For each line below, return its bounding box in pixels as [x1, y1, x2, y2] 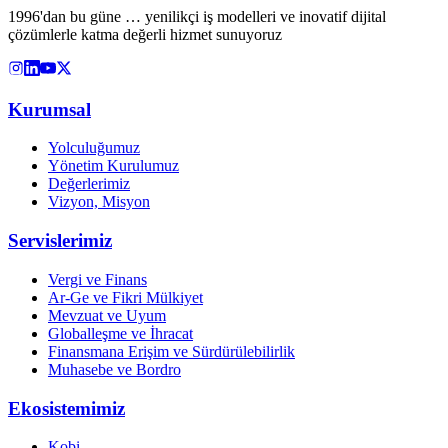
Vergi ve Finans [48, 270, 147, 288]
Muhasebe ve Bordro [48, 360, 181, 378]
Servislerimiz [8, 230, 112, 252]
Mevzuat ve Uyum [48, 306, 166, 324]
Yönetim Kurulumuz [48, 157, 179, 175]
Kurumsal [8, 98, 91, 120]
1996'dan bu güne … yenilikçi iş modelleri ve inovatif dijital [8, 8, 386, 26]
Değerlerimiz [48, 175, 130, 193]
